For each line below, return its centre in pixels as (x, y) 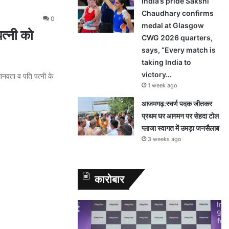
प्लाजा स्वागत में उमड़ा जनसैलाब (181, 128)
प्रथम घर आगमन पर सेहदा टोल (180, 116)
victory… (156, 74)
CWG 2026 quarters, (177, 38)
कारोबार (109, 179)
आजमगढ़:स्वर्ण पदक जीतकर (177, 104)
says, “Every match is (179, 50)
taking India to (166, 62)
